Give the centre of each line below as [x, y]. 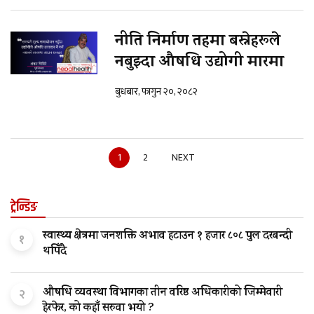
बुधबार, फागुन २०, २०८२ [156, 92]
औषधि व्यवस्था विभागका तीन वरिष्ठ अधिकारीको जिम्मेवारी [163, 293]
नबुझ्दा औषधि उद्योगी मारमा [202, 63]
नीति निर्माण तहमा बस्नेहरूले [198, 42]
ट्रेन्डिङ [24, 207]
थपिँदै [55, 252]
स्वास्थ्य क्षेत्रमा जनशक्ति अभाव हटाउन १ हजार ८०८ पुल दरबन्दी [168, 237]
